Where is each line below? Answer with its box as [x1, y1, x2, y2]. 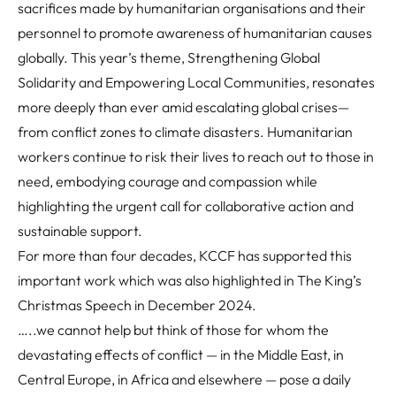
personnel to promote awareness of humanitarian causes [18, 24, 372, 42]
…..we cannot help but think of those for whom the [18, 321, 329, 339]
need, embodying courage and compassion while [18, 172, 317, 191]
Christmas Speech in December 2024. [18, 296, 256, 315]
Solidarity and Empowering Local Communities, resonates [18, 73, 375, 92]
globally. [18, 49, 71, 67]
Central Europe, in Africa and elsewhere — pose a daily [18, 370, 351, 389]
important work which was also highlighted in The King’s [18, 271, 362, 290]
